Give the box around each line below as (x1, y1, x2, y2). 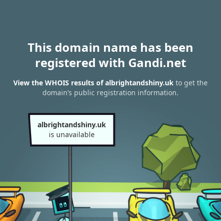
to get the (174, 78, 208, 88)
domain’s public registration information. (42, 88, 179, 98)
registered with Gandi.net (35, 54, 186, 71)
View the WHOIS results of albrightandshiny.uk (13, 78, 174, 88)
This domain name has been (28, 39, 193, 55)
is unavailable (48, 130, 95, 139)
